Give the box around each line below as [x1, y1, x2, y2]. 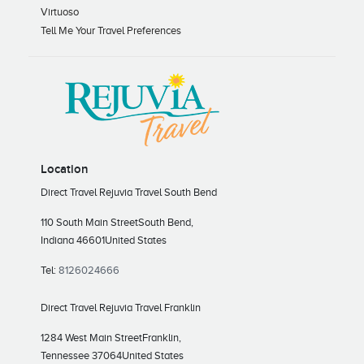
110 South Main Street [41, 216, 138, 229]
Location [41, 162, 89, 178]
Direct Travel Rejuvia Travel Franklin [41, 301, 201, 314]
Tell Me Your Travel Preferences [41, 24, 181, 37]
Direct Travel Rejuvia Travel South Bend [41, 186, 217, 199]
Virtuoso [41, 6, 79, 19]
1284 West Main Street [41, 331, 142, 344]
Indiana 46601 [41, 234, 105, 247]
